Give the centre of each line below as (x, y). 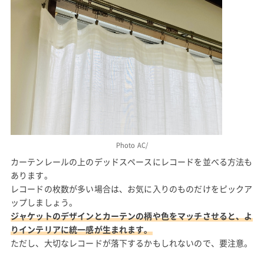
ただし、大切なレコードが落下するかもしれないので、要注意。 (131, 243)
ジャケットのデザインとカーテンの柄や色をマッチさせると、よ (131, 216)
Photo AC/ (132, 146)
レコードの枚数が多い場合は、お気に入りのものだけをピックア (131, 189)
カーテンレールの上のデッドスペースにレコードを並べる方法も (131, 162)
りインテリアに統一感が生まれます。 (81, 230)
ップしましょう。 (44, 202)
